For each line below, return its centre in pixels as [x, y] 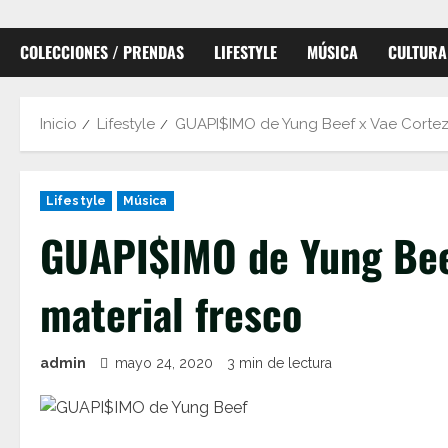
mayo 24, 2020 [164, 363]
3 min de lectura [279, 363]
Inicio [58, 124]
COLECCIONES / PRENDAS [102, 52]
